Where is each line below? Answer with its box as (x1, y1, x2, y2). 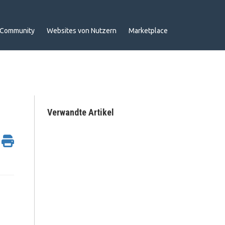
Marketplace (129, 27, 168, 35)
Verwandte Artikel (47, 107, 114, 118)
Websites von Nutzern (47, 27, 117, 35)
